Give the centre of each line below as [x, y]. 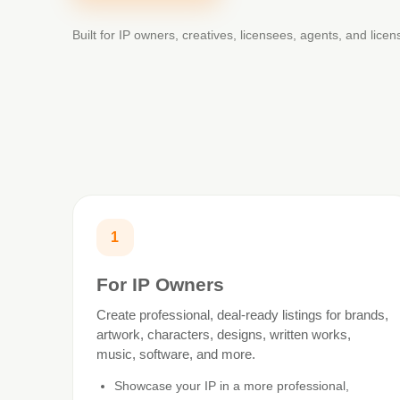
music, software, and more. [175, 354]
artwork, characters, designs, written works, [223, 334]
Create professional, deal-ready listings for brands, [242, 314]
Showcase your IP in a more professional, [231, 385]
